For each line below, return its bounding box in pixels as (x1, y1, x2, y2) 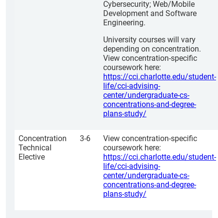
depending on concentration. (103, 44, 201, 54)
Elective (18, 152, 45, 162)
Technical (18, 143, 52, 152)
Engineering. (103, 18, 145, 27)
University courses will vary (103, 35, 196, 44)
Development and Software (103, 9, 197, 18)
